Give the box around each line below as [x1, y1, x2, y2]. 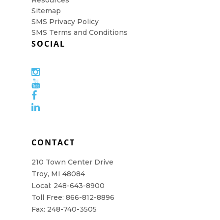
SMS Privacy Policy [31, 17, 99, 26]
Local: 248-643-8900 [31, 181, 105, 190]
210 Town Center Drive [31, 158, 113, 166]
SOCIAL [31, 38, 65, 49]
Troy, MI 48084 [31, 169, 85, 178]
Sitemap [31, 6, 61, 15]
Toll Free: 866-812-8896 [31, 193, 114, 202]
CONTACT [31, 137, 75, 148]
